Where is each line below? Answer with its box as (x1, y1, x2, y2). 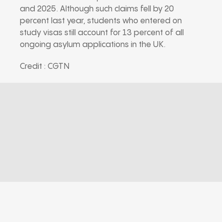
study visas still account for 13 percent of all (20, 28, 184, 37)
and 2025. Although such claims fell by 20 (20, 4, 174, 13)
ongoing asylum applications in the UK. (20, 40, 166, 49)
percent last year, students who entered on (20, 16, 182, 25)
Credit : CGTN (20, 62, 69, 71)
